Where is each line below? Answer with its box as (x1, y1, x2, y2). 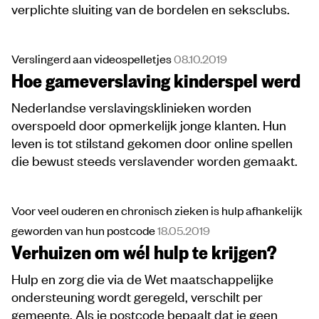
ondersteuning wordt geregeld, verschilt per (11, 287, 263, 305)
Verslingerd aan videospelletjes (11, 51, 174, 67)
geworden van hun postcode (11, 222, 157, 239)
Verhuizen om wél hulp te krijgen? (11, 239, 277, 265)
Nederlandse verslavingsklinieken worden (11, 98, 251, 116)
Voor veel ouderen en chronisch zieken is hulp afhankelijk (11, 202, 303, 219)
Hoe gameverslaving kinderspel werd (11, 67, 300, 93)
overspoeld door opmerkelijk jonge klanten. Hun (11, 115, 286, 134)
